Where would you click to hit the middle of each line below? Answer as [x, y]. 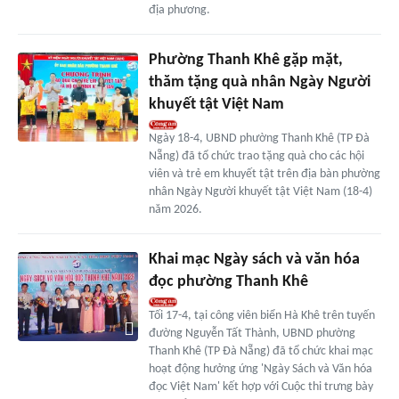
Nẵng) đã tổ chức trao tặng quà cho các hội [256, 156]
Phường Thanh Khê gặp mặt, [245, 60]
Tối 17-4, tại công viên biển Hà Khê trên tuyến [261, 315]
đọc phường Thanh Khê [228, 281]
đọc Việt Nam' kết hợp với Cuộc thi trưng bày [261, 387]
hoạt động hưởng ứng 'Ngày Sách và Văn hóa [260, 369]
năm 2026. [175, 209]
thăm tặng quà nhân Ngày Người [259, 82]
